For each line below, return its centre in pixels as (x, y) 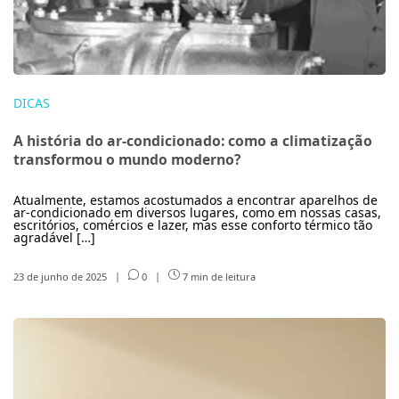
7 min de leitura (217, 276)
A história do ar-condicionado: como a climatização (193, 140)
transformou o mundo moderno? (127, 159)
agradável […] (54, 237)
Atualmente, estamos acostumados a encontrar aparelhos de (195, 199)
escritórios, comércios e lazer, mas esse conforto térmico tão (193, 224)
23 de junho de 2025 (61, 276)
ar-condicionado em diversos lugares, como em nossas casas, (197, 212)
